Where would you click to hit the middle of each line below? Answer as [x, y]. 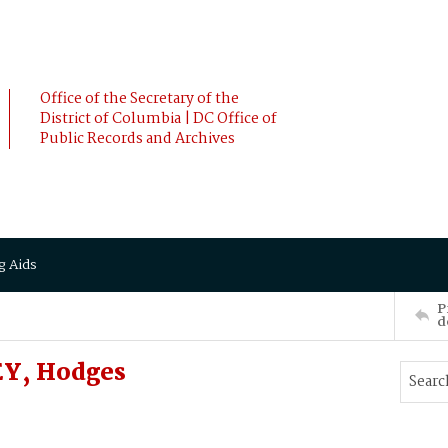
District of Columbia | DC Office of [158, 119]
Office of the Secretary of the [139, 99]
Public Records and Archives [137, 139]
